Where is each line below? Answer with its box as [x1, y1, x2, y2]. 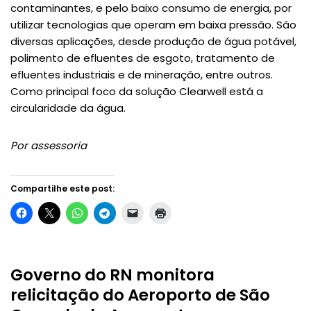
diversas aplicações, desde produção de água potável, [10, 34, 296, 49]
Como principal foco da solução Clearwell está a [10, 84, 263, 99]
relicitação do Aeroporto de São [10, 284, 270, 307]
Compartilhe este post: [10, 183, 115, 195]
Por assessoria [10, 138, 87, 153]
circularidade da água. [10, 101, 126, 116]
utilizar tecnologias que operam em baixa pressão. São [10, 17, 296, 33]
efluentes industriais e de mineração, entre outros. [10, 67, 273, 83]
